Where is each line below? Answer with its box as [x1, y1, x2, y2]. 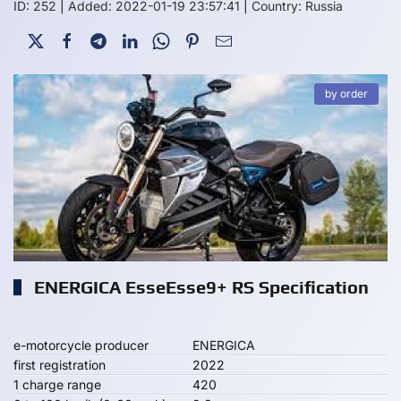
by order [325, 87, 368, 100]
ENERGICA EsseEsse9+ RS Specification [30, 277, 369, 297]
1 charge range [13, 377, 101, 392]
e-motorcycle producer [13, 337, 149, 353]
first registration [13, 357, 106, 372]
